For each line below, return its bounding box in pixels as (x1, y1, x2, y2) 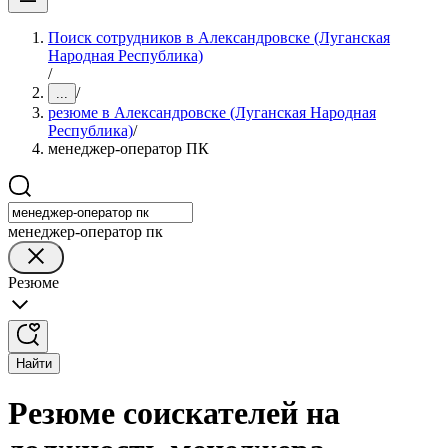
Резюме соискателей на (8, 395, 340, 432)
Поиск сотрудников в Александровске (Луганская (48, 29, 390, 46)
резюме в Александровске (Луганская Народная (48, 104, 376, 121)
